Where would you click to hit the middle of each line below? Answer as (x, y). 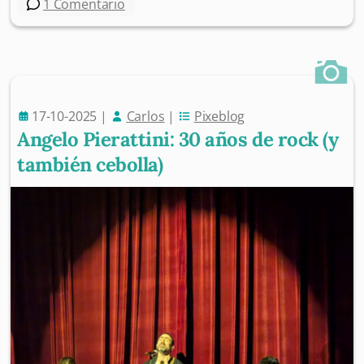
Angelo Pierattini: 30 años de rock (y (178, 140)
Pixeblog (219, 117)
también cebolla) (90, 165)
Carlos (145, 117)
